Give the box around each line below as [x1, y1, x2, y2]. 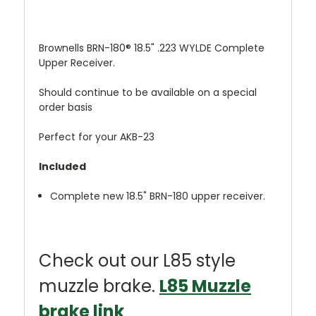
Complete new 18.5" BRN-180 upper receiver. [50, 189, 266, 204]
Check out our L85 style [39, 249, 236, 273]
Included [39, 159, 88, 174]
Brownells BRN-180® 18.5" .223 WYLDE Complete [39, 41, 265, 56]
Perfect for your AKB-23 [39, 130, 154, 145]
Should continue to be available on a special [39, 85, 257, 100]
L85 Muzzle [159, 274, 251, 298]
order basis [39, 100, 92, 115]
